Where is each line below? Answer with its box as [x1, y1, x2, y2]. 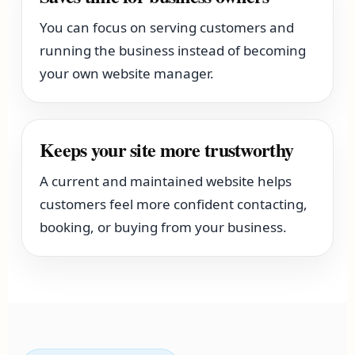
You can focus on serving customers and [40, 18, 295, 36]
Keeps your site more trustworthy [40, 136, 294, 163]
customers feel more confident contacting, [40, 195, 308, 213]
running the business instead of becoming [40, 41, 307, 59]
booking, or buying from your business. [40, 218, 288, 236]
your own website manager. [40, 64, 215, 82]
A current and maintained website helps [40, 172, 292, 190]
